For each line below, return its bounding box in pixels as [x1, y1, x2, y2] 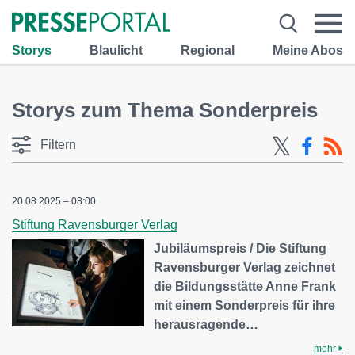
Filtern [40, 138, 76, 151]
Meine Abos [273, 43, 343, 57]
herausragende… [154, 318, 259, 331]
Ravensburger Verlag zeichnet [154, 261, 336, 274]
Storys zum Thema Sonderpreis [12, 98, 318, 122]
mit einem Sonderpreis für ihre [154, 299, 336, 312]
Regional [181, 43, 235, 57]
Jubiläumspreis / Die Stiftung [154, 242, 327, 255]
